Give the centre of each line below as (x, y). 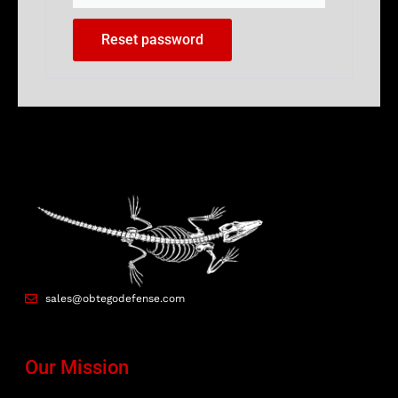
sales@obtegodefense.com (115, 298)
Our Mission (77, 367)
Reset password (152, 40)
